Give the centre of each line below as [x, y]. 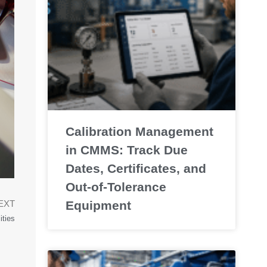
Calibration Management [139, 131]
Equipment [98, 205]
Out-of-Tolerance [116, 187]
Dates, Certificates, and [136, 168]
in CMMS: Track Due [126, 150]
